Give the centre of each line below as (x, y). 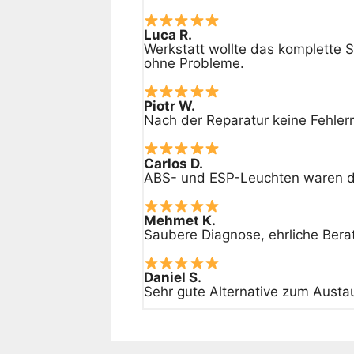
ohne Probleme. (194, 63)
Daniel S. (172, 278)
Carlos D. (173, 163)
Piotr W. (169, 106)
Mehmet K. (179, 220)
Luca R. (168, 34)
